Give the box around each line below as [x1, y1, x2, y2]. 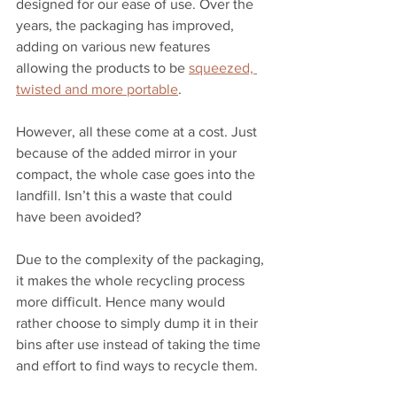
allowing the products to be [16, 60, 189, 75]
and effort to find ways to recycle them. [16, 358, 261, 373]
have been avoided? [16, 209, 144, 224]
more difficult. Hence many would [16, 294, 229, 309]
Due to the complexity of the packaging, [16, 252, 268, 267]
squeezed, [189, 60, 257, 75]
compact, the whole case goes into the [16, 167, 259, 182]
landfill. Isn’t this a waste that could [16, 188, 236, 203]
